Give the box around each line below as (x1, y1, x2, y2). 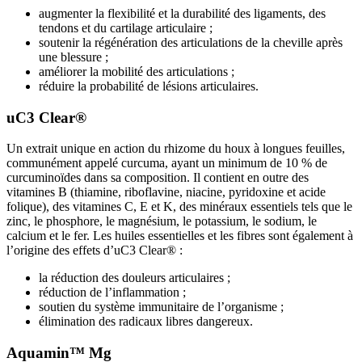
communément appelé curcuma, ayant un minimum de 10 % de (6, 156, 327, 170)
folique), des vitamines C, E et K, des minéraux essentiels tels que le (6, 200, 352, 214)
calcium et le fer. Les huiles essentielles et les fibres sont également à (6, 229, 353, 243)
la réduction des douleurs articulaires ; (39, 271, 230, 285)
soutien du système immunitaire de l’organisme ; (39, 300, 284, 314)
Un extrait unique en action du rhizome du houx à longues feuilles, (6, 141, 345, 156)
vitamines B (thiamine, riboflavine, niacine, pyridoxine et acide (6, 185, 326, 200)
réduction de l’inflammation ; (39, 285, 186, 300)
